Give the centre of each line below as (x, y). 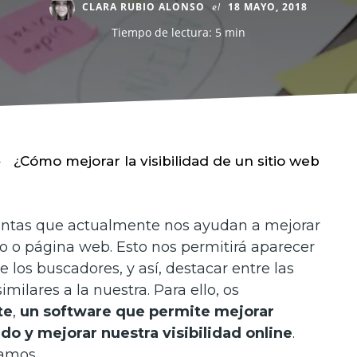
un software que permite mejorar (147, 312)
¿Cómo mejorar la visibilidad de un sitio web (167, 161)
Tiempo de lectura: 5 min (178, 32)
